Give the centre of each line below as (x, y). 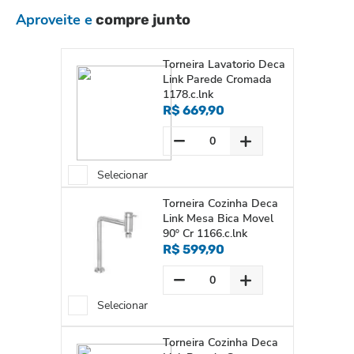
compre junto (141, 20)
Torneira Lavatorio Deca (224, 64)
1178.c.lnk (188, 94)
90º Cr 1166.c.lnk (205, 233)
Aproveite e (54, 20)
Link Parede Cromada (217, 79)
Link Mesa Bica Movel (218, 218)
